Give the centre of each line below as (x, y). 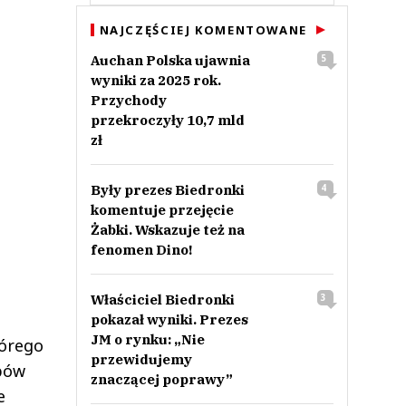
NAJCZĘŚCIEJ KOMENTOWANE (203, 30)
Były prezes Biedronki (167, 190)
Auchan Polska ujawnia (170, 60)
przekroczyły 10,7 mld (167, 120)
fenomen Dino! (141, 250)
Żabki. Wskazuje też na (167, 230)
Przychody (128, 100)
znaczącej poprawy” (161, 379)
